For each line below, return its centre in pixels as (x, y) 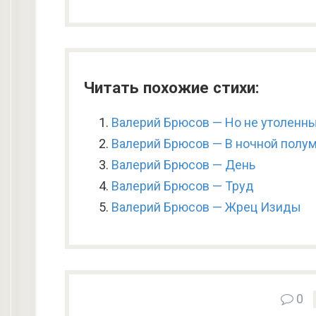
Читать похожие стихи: (171, 87)
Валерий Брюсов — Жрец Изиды (206, 207)
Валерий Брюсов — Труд (183, 186)
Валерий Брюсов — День (183, 165)
